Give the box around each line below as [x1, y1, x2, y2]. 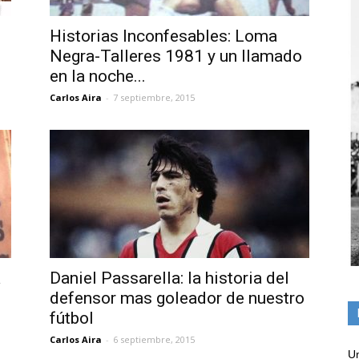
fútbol [50, 308, 94, 328]
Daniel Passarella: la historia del [50, 268, 289, 288]
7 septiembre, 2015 [113, 91, 195, 103]
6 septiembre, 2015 [113, 333, 195, 345]
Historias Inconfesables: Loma [50, 26, 277, 46]
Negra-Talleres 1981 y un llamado [50, 46, 302, 66]
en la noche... [50, 66, 146, 86]
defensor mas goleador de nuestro [50, 288, 305, 308]
